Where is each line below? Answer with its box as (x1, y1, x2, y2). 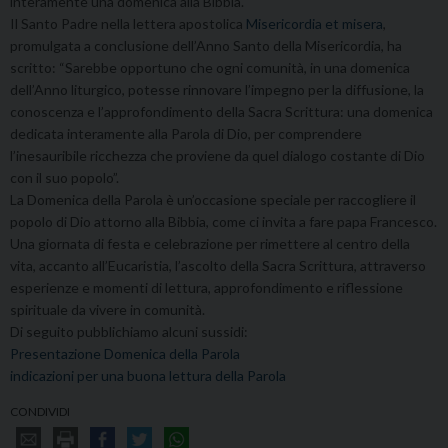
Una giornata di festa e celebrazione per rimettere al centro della (10, 235, 410, 253)
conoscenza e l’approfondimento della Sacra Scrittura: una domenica (10, 103, 433, 121)
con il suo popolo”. (10, 169, 119, 187)
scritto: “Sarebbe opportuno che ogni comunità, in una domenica (10, 59, 410, 77)
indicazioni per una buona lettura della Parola (10, 367, 286, 385)
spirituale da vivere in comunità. (10, 301, 205, 319)
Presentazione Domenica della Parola (10, 345, 240, 363)
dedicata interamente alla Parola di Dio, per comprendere (10, 125, 362, 143)
